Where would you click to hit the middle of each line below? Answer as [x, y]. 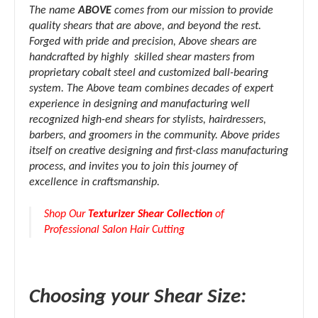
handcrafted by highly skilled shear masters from [142, 58]
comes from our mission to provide [192, 11]
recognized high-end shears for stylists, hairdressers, [148, 120]
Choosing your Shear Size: [138, 297]
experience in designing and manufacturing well [139, 105]
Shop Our [66, 214]
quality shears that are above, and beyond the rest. [145, 27]
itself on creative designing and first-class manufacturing [159, 152]
